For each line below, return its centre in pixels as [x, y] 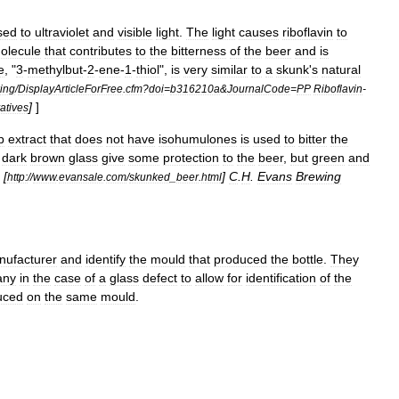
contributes [101, 50]
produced [240, 259]
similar [229, 69]
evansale [81, 176]
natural [341, 69]
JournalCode [259, 88]
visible [135, 32]
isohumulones [198, 138]
